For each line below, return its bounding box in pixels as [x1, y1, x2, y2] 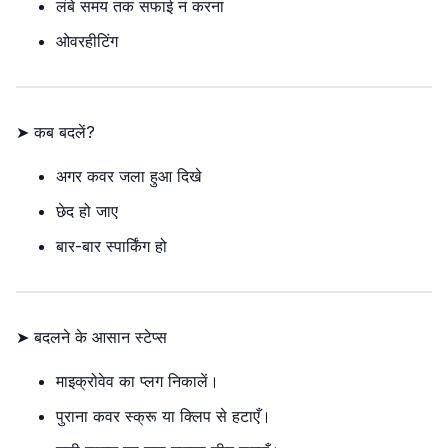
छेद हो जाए [56, 201, 118, 221]
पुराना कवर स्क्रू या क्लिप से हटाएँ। [56, 406, 271, 426]
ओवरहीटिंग [56, 31, 118, 51]
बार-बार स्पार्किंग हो [56, 236, 167, 256]
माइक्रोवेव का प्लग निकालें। [56, 371, 219, 391]
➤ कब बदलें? [16, 122, 95, 142]
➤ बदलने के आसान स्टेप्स [16, 327, 167, 347]
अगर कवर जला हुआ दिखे [56, 166, 201, 186]
